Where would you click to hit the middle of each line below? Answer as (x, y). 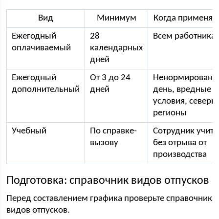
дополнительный (46, 90)
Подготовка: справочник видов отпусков (108, 181)
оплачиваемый (42, 48)
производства (180, 155)
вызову (104, 143)
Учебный (29, 131)
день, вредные (182, 90)
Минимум (116, 18)
